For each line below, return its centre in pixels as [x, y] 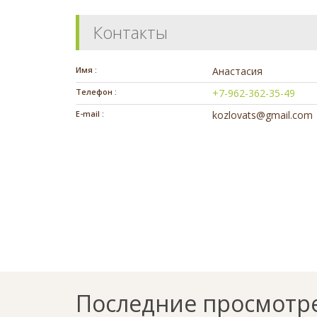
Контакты [130, 32]
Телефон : [96, 91]
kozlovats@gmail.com [263, 115]
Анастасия [238, 71]
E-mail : [90, 113]
